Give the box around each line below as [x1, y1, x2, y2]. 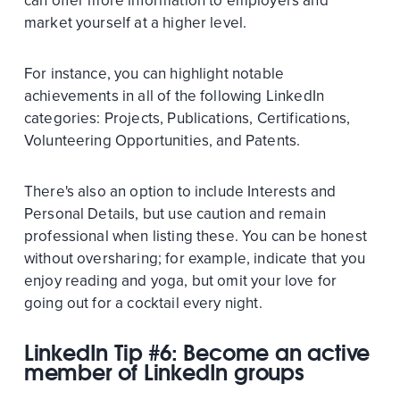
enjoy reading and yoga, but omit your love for [23, 271, 337, 291]
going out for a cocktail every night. [23, 294, 262, 313]
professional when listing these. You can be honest [23, 227, 367, 246]
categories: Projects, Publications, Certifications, [23, 109, 351, 129]
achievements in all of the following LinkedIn [23, 87, 325, 106]
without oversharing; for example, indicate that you [23, 249, 366, 269]
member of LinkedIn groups [23, 359, 304, 387]
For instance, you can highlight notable [23, 64, 285, 84]
